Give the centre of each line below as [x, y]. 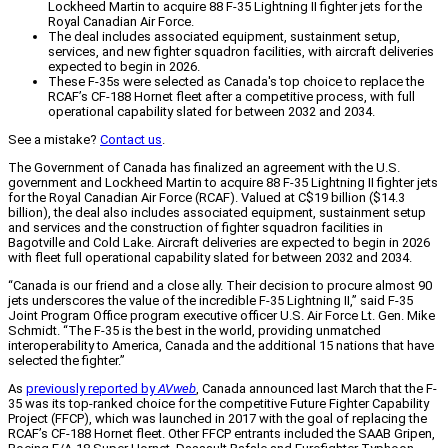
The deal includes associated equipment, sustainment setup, [224, 37]
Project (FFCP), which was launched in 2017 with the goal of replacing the [217, 419]
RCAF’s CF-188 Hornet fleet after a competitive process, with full [231, 97]
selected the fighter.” [66, 361]
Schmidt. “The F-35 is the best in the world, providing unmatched [194, 331]
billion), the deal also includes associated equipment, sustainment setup [217, 213]
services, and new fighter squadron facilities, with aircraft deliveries [241, 52]
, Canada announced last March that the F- [316, 389]
